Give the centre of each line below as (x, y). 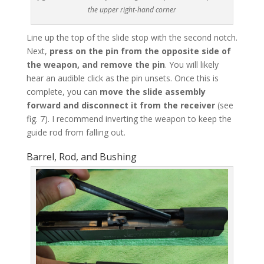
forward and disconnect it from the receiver (122, 105)
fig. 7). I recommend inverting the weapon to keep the (129, 119)
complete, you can (63, 92)
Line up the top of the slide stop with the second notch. (132, 38)
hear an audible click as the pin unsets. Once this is (122, 78)
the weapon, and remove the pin (95, 65)
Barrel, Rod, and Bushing (81, 157)
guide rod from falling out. (76, 133)
